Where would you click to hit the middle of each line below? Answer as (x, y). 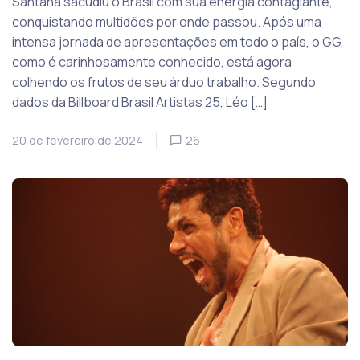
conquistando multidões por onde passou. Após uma (167, 22)
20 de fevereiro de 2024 (78, 141)
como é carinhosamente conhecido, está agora (152, 62)
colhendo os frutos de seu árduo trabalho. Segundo (164, 82)
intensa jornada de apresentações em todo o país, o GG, (178, 42)
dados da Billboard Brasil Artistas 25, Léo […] (140, 102)
